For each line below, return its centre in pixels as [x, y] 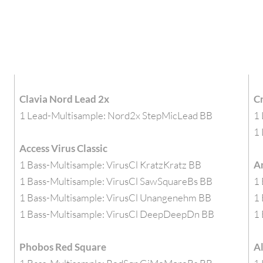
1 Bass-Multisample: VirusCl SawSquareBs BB [116, 181]
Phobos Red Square [63, 247]
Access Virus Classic [64, 148]
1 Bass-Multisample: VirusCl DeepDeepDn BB [117, 214]
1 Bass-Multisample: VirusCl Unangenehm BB [116, 197]
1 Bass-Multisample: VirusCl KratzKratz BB [111, 164]
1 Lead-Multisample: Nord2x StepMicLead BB [116, 115]
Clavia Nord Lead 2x [65, 99]
